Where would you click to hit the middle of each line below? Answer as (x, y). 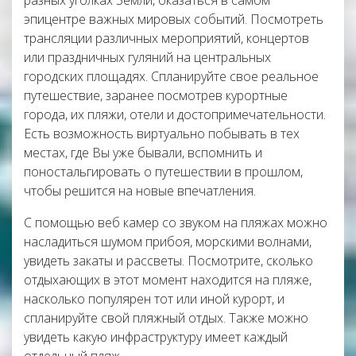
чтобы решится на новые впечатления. (140, 191)
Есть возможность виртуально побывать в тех (162, 133)
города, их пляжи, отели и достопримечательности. (175, 114)
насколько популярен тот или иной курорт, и (154, 299)
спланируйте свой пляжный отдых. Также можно (166, 318)
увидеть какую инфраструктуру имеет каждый (156, 337)
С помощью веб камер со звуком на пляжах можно (176, 222)
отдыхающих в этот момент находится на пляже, (168, 280)
